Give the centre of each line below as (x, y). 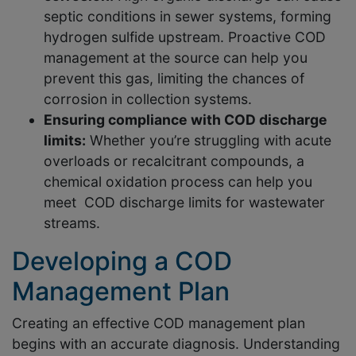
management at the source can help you (176, 58)
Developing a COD (122, 261)
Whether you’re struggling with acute (209, 141)
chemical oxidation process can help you (178, 182)
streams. (72, 223)
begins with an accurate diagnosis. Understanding (176, 344)
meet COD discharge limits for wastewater (184, 203)
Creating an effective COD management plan (159, 323)
